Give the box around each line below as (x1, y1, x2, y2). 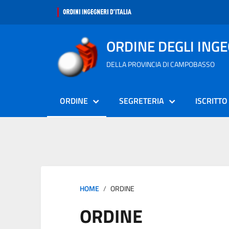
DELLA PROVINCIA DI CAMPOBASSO (106, 59, 215, 70)
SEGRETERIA (119, 95, 164, 107)
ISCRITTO (195, 95, 227, 107)
